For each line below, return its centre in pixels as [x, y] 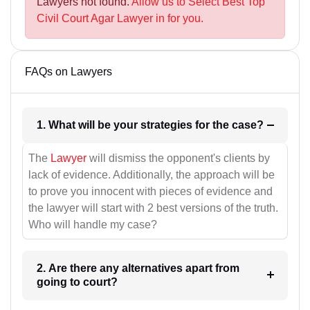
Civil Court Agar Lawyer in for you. [120, 19]
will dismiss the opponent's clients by [178, 158]
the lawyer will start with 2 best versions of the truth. [153, 208]
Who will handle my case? [93, 224]
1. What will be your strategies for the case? [247, 125]
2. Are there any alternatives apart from [138, 268]
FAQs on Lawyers [69, 72]
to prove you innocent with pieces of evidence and [151, 191]
